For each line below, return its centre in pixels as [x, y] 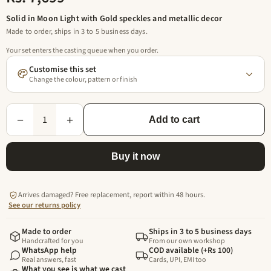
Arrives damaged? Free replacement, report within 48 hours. [112, 195]
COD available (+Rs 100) [191, 250]
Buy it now [135, 156]
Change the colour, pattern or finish [83, 80]
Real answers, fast [49, 260]
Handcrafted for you [53, 241]
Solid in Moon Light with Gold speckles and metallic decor [114, 19]
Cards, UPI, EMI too [178, 260]
